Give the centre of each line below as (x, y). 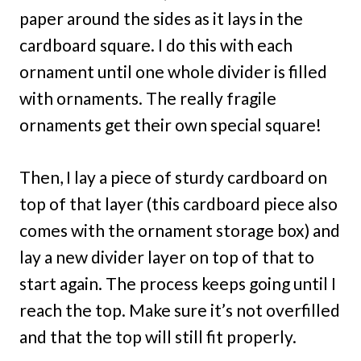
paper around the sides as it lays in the (161, 19)
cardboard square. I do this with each (156, 45)
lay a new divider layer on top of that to (167, 257)
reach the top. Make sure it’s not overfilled (180, 310)
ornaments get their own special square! (170, 125)
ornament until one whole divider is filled (173, 72)
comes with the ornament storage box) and (180, 230)
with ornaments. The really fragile (148, 98)
